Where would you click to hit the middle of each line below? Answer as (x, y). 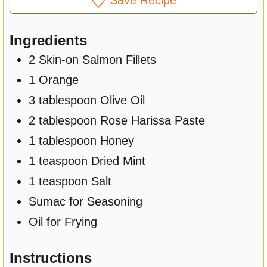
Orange (59, 80)
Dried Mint (119, 161)
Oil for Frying (63, 221)
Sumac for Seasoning (86, 201)
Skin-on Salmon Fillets (98, 59)
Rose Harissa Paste (153, 120)
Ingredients (49, 40)
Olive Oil (123, 100)
